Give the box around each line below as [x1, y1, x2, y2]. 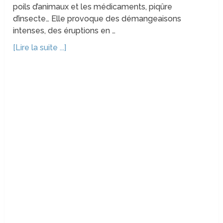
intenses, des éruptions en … [13, 26, 116, 36]
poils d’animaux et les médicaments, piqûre [13, 2, 173, 12]
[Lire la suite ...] [13, 43, 67, 53]
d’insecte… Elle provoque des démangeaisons [13, 14, 182, 24]
